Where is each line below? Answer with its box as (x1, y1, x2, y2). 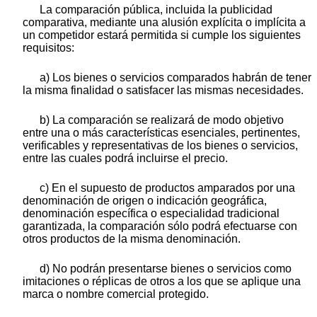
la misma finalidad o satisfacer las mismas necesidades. (23, 84, 304, 97)
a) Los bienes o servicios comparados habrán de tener (40, 71, 311, 84)
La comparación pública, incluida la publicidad (40, 4, 272, 16)
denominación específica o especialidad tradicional (23, 207, 279, 220)
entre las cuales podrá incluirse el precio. (23, 152, 228, 165)
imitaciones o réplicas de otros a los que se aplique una (23, 275, 301, 288)
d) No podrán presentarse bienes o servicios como (40, 263, 292, 275)
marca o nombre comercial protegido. (23, 288, 209, 301)
